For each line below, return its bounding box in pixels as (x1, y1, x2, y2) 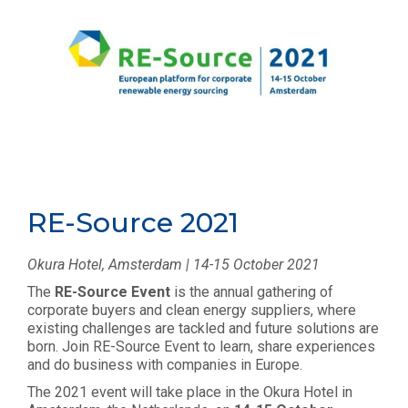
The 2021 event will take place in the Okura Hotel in (27, 383, 352, 402)
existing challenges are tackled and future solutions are (27, 320, 379, 338)
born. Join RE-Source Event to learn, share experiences (27, 338, 375, 356)
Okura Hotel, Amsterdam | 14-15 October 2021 (27, 256, 320, 274)
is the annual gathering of (170, 283, 333, 301)
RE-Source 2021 (27, 206, 239, 240)
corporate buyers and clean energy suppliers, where (27, 301, 356, 320)
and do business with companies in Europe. (27, 356, 302, 374)
